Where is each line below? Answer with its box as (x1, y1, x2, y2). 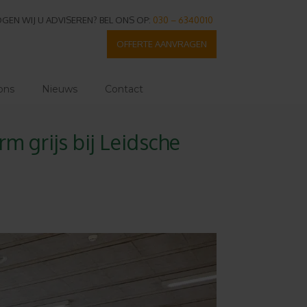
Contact (105, 82, 143, 95)
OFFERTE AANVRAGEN (116, 38, 207, 49)
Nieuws (42, 82, 77, 95)
